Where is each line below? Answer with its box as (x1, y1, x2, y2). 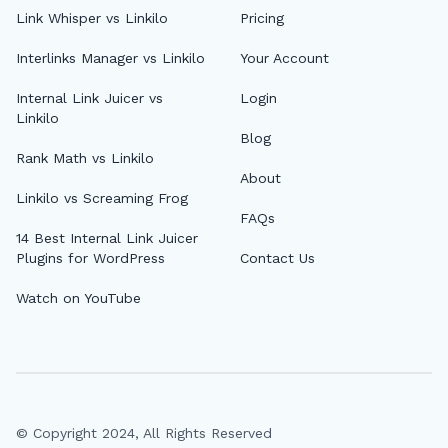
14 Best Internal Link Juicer (16, 230, 198, 246)
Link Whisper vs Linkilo (16, 10, 168, 26)
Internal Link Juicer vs (16, 90, 163, 106)
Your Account (240, 50, 329, 66)
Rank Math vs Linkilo (16, 150, 154, 166)
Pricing (240, 10, 284, 26)
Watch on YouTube (16, 290, 141, 306)
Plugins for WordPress (16, 250, 165, 266)
